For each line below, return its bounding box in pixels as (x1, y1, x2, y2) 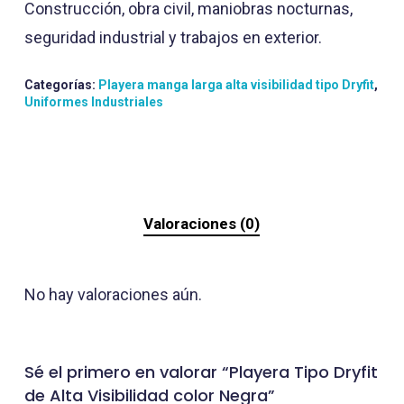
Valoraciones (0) (143, 215, 261, 234)
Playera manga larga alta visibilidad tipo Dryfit (97, 78, 374, 93)
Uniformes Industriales (23, 95, 163, 110)
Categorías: (23, 78, 98, 93)
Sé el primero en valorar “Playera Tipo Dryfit (23, 361, 378, 384)
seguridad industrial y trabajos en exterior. (23, 28, 322, 48)
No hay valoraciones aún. (23, 285, 202, 305)
